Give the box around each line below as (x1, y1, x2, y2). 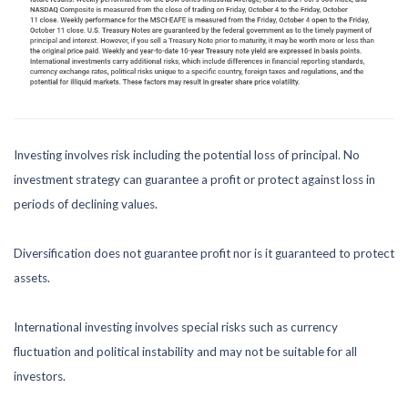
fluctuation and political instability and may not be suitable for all (14, 343, 357, 359)
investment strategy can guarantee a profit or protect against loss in (14, 171, 375, 187)
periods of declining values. (14, 196, 158, 211)
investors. (14, 368, 66, 383)
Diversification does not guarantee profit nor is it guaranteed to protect (14, 245, 394, 260)
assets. (14, 270, 50, 285)
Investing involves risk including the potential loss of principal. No (14, 147, 360, 162)
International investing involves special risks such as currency (14, 319, 338, 334)
